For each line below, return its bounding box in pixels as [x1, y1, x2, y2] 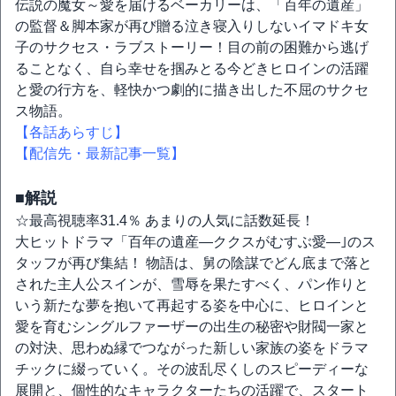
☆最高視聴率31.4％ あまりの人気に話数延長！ [15, 213, 315, 228]
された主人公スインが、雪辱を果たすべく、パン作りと [15, 277, 369, 292]
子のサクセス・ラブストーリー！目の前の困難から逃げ [15, 40, 369, 55]
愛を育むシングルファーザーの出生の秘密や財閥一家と [15, 319, 369, 334]
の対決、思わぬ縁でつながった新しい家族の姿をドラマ [15, 340, 369, 355]
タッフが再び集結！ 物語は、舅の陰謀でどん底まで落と [15, 255, 372, 270]
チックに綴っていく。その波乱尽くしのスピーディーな [15, 362, 369, 377]
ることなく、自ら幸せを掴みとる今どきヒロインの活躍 [15, 61, 369, 76]
